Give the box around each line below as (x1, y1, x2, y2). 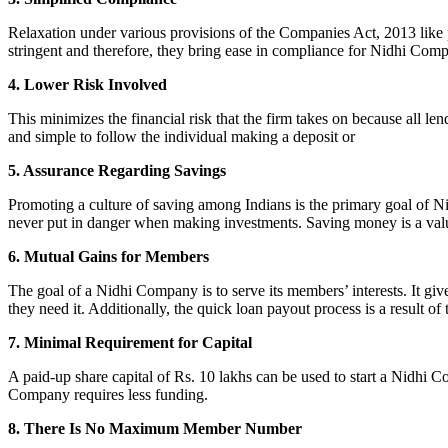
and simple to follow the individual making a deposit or (8, 127, 355, 145)
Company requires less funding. (8, 385, 208, 403)
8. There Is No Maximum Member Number (8, 419, 302, 437)
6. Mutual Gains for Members (8, 247, 209, 265)
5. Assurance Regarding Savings (8, 161, 226, 179)
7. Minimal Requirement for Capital (8, 333, 252, 351)
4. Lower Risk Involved (8, 75, 167, 93)
